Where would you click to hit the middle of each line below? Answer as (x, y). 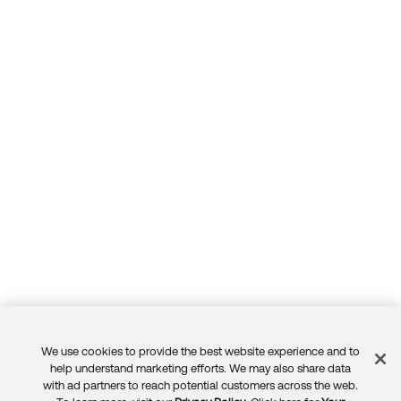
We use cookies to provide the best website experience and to (200, 351)
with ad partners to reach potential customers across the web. (200, 385)
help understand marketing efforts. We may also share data (200, 368)
